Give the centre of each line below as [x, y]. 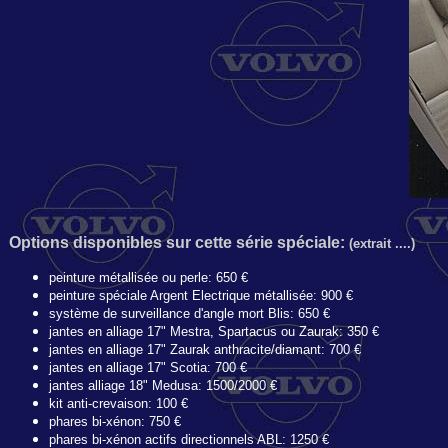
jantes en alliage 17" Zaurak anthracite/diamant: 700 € [205, 349]
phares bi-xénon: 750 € [115, 421]
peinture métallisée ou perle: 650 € [148, 277]
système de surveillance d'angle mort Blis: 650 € [189, 313]
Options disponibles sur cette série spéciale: [179, 242]
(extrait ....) [382, 243]
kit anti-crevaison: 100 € [118, 403]
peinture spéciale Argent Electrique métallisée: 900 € [201, 295]
